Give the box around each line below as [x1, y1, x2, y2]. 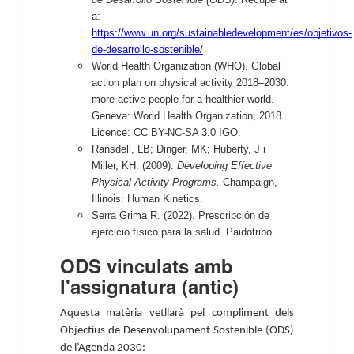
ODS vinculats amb [60, 252, 233, 280]
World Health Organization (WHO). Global [92, 60, 281, 73]
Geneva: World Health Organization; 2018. [92, 110, 284, 122]
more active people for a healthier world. [92, 93, 274, 106]
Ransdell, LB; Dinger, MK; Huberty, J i [92, 143, 265, 156]
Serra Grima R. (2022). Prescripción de [92, 209, 269, 222]
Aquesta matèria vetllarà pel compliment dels [60, 307, 294, 320]
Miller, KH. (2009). [92, 160, 177, 172]
